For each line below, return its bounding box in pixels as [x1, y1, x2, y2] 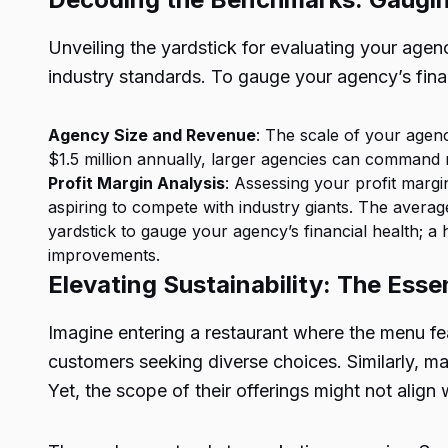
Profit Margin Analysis [48, 173, 225, 193]
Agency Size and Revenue [48, 125, 256, 145]
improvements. [48, 245, 160, 265]
